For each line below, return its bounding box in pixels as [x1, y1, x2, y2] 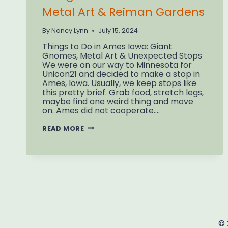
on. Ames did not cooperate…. [42, 104, 160, 117]
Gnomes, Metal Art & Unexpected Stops [42, 49, 202, 62]
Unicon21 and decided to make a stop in [42, 68, 200, 80]
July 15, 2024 [98, 25, 138, 35]
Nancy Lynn [51, 25, 89, 35]
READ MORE [42, 124, 84, 133]
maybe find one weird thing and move [42, 95, 193, 107]
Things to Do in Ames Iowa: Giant [42, 40, 172, 52]
